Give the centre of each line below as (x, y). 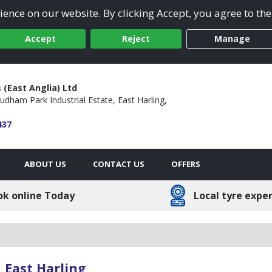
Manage (232, 39)
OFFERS (186, 164)
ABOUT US (45, 164)
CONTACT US (119, 164)
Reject (136, 39)
